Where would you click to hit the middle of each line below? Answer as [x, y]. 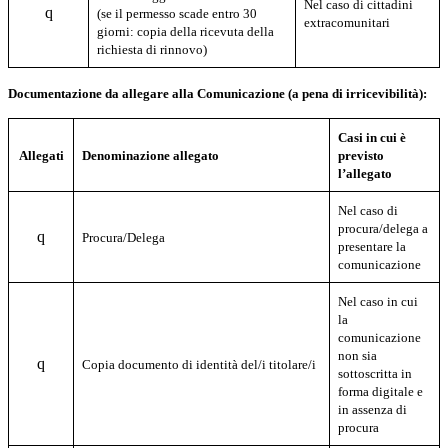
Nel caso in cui [378, 301]
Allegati [41, 155]
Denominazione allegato [151, 155]
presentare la [372, 246]
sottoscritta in [375, 373]
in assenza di [373, 409]
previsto [361, 155]
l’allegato [365, 173]
